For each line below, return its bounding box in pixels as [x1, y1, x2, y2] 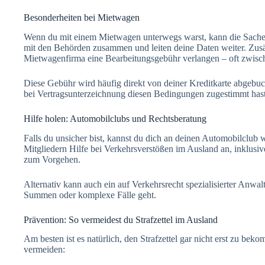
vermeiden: [24, 244, 65, 255]
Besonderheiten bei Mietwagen [24, 12, 140, 23]
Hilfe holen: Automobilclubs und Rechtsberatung [24, 113, 206, 124]
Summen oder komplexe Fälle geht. [24, 189, 156, 200]
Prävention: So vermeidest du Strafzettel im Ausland [24, 214, 218, 225]
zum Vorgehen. [24, 154, 80, 164]
